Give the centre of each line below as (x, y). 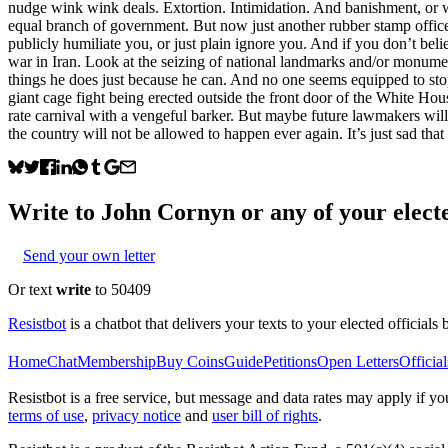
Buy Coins (190, 361)
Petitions (290, 361)
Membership (116, 361)
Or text (32, 289)
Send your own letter (89, 255)
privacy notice (136, 415)
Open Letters (358, 361)
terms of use (46, 415)
